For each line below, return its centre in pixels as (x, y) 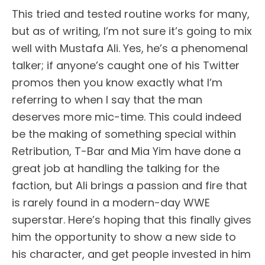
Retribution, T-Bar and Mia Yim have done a (126, 151)
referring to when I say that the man (107, 99)
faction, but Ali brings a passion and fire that (130, 185)
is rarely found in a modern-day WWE (111, 202)
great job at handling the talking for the (116, 168)
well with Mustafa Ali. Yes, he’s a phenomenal (130, 48)
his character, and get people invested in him (131, 254)
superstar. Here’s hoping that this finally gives (132, 219)
